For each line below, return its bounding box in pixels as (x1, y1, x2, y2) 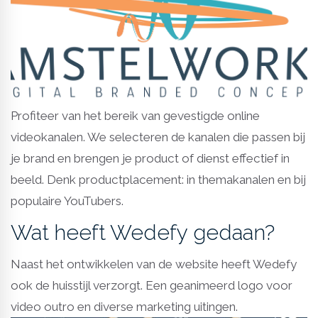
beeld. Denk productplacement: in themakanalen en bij (11, 172, 306, 187)
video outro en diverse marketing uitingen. (11, 299, 238, 314)
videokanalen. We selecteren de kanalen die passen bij (11, 129, 305, 144)
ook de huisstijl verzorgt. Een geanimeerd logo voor (11, 278, 292, 292)
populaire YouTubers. (11, 193, 124, 208)
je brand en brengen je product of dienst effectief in (11, 150, 290, 165)
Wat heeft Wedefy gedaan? (11, 219, 275, 245)
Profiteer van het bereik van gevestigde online (11, 108, 260, 123)
